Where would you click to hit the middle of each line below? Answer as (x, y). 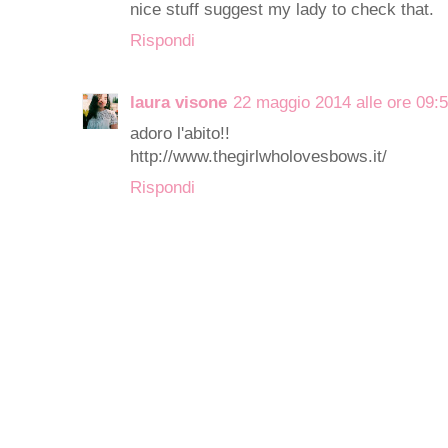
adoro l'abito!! (180, 133)
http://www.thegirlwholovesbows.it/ (258, 156)
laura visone (178, 102)
